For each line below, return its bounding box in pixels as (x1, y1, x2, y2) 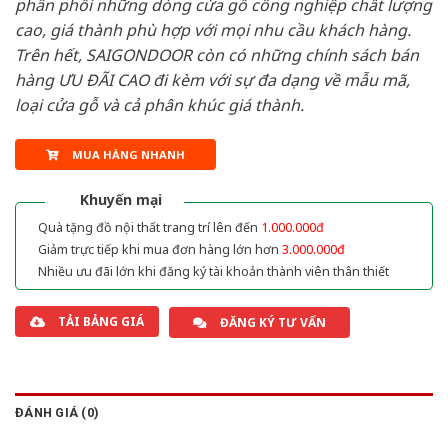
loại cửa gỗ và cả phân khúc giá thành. (15, 94, 304, 117)
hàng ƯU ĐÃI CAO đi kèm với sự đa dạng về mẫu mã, (15, 69, 410, 92)
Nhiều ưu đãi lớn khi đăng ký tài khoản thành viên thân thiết (38, 262, 389, 280)
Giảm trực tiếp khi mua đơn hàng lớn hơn (38, 240, 282, 258)
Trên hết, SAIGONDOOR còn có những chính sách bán (15, 44, 419, 67)
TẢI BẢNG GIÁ (58, 312, 144, 330)
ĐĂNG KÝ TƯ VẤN (220, 313, 326, 331)
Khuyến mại (80, 189, 162, 209)
